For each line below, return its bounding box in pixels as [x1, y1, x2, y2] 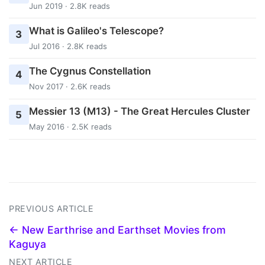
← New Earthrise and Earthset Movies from [9, 223, 226, 236]
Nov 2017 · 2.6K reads [28, 81, 111, 91]
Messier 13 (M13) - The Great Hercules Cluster [28, 105, 250, 118]
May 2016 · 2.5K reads [28, 122, 112, 132]
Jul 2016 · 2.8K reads [28, 41, 107, 51]
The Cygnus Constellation [28, 64, 151, 77]
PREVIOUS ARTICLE [9, 203, 93, 214]
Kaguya [9, 237, 46, 250]
